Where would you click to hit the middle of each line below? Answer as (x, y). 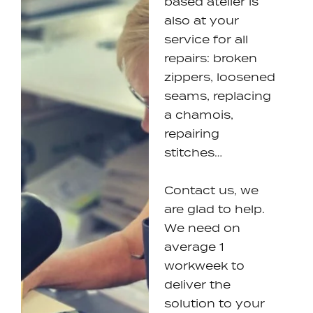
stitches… (194, 153)
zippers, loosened (220, 77)
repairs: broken (211, 58)
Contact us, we (212, 190)
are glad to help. (215, 209)
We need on (203, 228)
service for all (206, 39)
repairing (192, 134)
